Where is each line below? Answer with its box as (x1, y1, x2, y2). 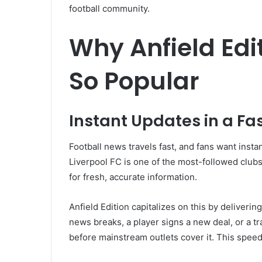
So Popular (69, 64, 199, 98)
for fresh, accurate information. (69, 171, 197, 183)
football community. (69, 3, 150, 15)
